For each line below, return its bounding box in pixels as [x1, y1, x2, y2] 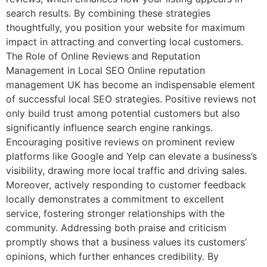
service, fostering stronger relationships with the [6, 207, 225, 219]
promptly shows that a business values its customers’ [6, 236, 247, 248]
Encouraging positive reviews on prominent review [6, 136, 235, 148]
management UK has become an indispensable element [6, 79, 255, 91]
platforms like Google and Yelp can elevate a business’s [6, 150, 257, 162]
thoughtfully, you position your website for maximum [6, 21, 245, 33]
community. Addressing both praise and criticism [6, 222, 226, 234]
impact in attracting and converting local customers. [6, 36, 243, 48]
